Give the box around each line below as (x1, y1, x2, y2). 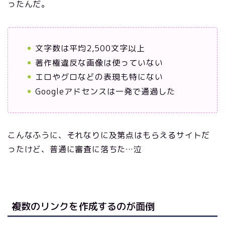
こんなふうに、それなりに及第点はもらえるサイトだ (8, 129, 210, 141)
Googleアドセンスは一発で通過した (35, 85, 175, 97)
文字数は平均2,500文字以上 (35, 43, 145, 54)
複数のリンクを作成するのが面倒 (12, 199, 155, 213)
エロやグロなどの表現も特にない (35, 71, 163, 83)
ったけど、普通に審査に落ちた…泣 (8, 143, 142, 155)
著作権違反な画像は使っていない (35, 57, 163, 68)
